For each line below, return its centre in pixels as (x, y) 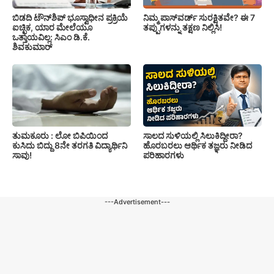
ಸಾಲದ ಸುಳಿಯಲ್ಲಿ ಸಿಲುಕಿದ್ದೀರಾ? (193, 136)
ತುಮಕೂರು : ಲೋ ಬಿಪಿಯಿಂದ (60, 135)
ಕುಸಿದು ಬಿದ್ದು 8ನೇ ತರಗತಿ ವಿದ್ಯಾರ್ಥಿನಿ (70, 145)
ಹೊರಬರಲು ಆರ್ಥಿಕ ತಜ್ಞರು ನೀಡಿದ (198, 146)
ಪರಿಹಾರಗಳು (164, 155)
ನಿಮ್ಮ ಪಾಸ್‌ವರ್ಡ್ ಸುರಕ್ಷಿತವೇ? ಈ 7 (199, 18)
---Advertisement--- (137, 202)
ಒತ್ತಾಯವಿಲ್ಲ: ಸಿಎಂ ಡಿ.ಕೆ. (51, 37)
